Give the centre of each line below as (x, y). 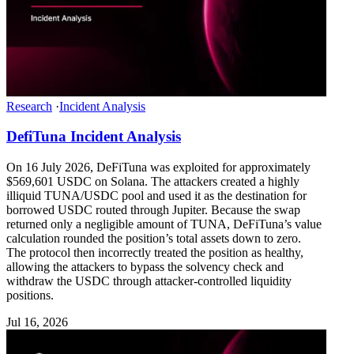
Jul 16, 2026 (37, 322)
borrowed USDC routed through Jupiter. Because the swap (153, 210)
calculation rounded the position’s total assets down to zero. (154, 238)
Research (29, 106)
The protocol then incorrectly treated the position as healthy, (155, 252)
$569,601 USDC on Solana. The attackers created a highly (153, 181)
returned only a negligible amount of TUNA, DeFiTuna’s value (164, 224)
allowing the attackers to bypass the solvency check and (145, 267)
